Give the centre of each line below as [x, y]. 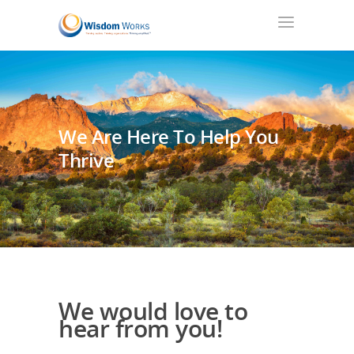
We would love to [153, 311]
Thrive [86, 160]
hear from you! [140, 328]
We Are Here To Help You [169, 136]
